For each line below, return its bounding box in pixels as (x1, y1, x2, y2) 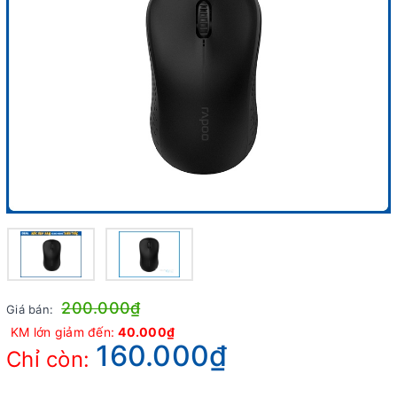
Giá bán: (6, 301, 58, 316)
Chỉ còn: (6, 346, 97, 372)
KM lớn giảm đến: (11, 323, 119, 339)
